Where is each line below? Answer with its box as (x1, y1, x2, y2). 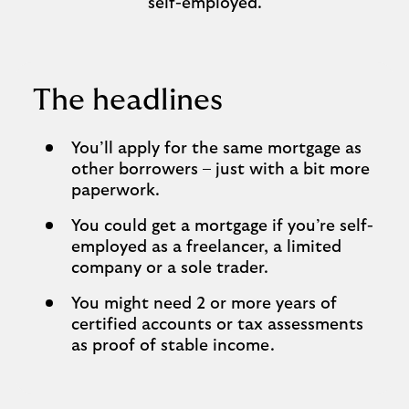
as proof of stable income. (71, 338, 275, 354)
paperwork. (71, 183, 160, 199)
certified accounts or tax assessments (71, 317, 363, 333)
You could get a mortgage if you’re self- (71, 218, 373, 235)
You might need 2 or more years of (71, 296, 337, 312)
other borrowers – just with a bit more (71, 162, 370, 178)
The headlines (33, 86, 223, 115)
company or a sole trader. (71, 260, 268, 277)
